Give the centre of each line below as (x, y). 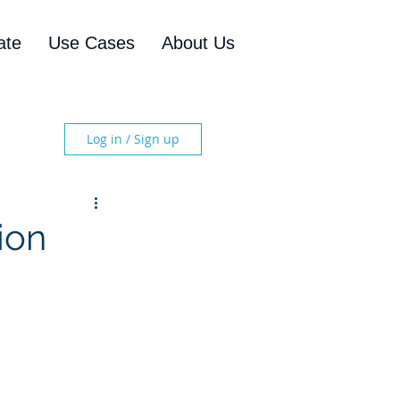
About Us (198, 43)
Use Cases (92, 43)
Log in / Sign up (133, 139)
